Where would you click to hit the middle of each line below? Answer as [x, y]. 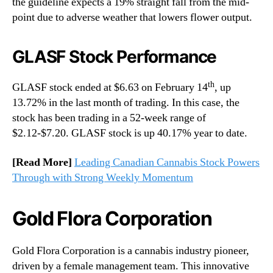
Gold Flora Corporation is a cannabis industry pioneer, [131, 250]
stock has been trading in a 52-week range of [109, 118]
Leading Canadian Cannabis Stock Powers [167, 162]
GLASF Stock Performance [115, 57]
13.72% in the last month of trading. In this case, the [126, 103]
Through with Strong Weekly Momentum [103, 177]
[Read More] [43, 162]
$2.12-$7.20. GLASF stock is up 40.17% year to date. [130, 133]
